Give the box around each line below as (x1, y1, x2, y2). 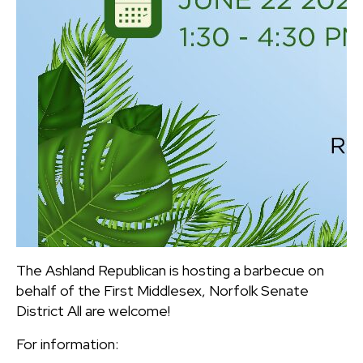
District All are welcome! (16, 301, 170, 320)
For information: (16, 334, 118, 353)
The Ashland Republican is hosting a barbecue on (16, 260, 324, 280)
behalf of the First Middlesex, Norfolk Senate (16, 280, 309, 300)
